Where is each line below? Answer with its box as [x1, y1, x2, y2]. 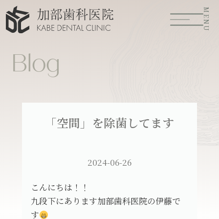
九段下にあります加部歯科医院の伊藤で [30, 194, 180, 207]
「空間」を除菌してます [44, 114, 174, 131]
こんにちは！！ [30, 180, 89, 193]
